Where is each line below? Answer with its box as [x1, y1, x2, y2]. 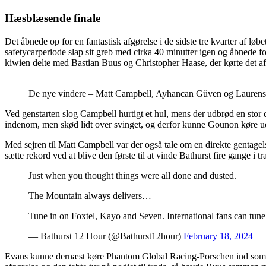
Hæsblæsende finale [5, 12, 100, 25]
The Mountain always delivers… [28, 190, 151, 201]
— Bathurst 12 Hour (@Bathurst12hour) [28, 230, 183, 241]
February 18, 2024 [183, 230, 253, 241]
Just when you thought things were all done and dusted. [28, 170, 236, 180]
